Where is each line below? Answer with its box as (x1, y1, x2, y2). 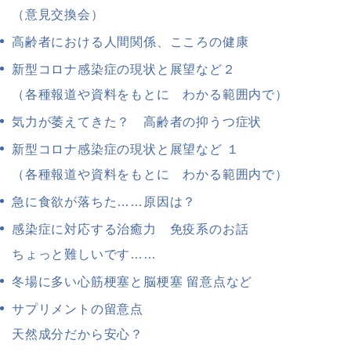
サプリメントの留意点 (12, 302, 143, 317)
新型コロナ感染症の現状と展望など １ (12, 143, 240, 157)
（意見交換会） (12, 8, 104, 22)
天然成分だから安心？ (12, 327, 143, 342)
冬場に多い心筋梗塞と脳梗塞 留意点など (12, 275, 253, 289)
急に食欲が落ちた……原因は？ (12, 195, 197, 209)
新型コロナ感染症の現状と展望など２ (12, 63, 236, 77)
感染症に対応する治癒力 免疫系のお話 (12, 223, 249, 237)
